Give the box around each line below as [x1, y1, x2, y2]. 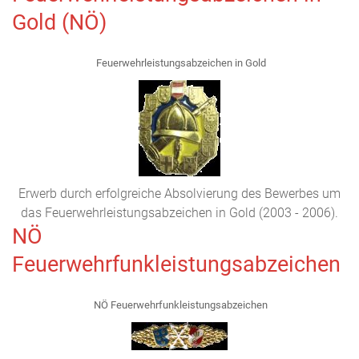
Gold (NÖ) [12, 10, 107, 35]
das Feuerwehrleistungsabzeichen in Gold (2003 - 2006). [21, 205, 338, 220]
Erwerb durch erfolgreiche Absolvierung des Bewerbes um [18, 186, 341, 201]
